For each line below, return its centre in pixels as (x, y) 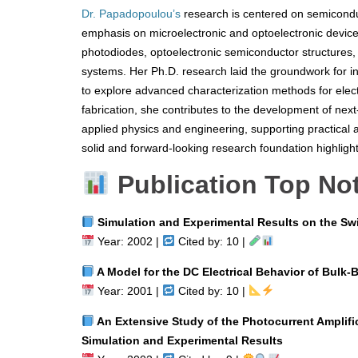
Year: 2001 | (128, 290)
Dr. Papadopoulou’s (131, 13)
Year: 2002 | (128, 241)
